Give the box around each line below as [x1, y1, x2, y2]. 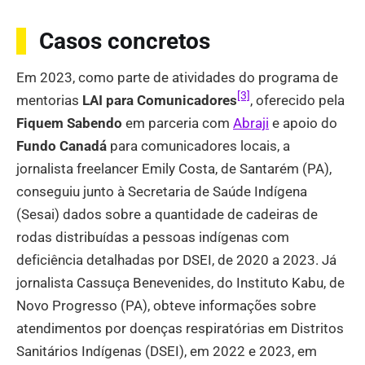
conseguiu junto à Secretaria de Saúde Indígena [16, 182, 307, 200]
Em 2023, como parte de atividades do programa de [16, 68, 338, 86]
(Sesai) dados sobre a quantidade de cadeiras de [16, 205, 318, 222]
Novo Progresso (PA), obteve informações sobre [16, 297, 316, 314]
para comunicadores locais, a [107, 137, 290, 154]
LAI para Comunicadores [82, 91, 237, 108]
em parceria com [122, 114, 233, 131]
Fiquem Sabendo [16, 114, 122, 131]
